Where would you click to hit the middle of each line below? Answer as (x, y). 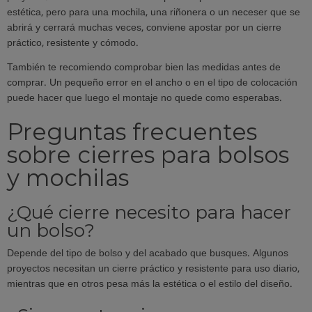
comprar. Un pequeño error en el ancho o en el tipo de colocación (152, 84)
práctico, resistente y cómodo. (73, 43)
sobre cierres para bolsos (148, 155)
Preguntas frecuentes (132, 132)
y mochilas (68, 178)
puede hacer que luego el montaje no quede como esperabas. (145, 99)
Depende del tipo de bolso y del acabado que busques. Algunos (148, 254)
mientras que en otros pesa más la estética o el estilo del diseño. (150, 285)
